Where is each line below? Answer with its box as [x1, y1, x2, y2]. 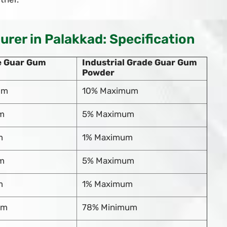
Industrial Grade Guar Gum [82, 57, 197, 68]
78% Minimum [82, 202, 137, 213]
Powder [82, 67, 115, 78]
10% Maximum [82, 86, 138, 96]
